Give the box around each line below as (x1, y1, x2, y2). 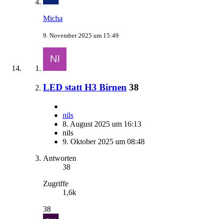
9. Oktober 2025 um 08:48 (63, 137, 145, 146)
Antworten (43, 153, 76, 162)
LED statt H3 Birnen (43, 82, 127, 92)
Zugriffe (43, 179, 68, 188)
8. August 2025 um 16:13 (63, 119, 141, 128)
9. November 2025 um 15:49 (43, 32, 119, 40)
